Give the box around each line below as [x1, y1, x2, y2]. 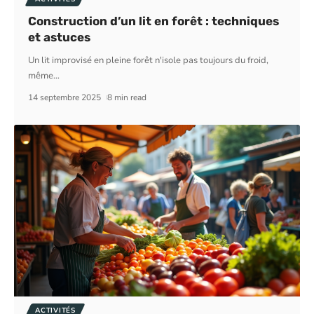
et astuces [28, 30, 91, 45]
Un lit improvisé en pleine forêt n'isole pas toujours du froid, [28, 54, 269, 67]
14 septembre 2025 [28, 92, 102, 104]
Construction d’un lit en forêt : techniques [28, 14, 280, 29]
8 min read [107, 92, 146, 104]
